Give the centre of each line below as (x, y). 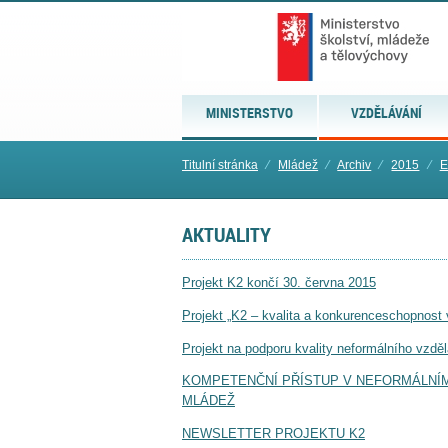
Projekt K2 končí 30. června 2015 (279, 283)
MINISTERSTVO (250, 112)
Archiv (354, 165)
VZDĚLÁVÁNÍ (387, 112)
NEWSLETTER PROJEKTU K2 (273, 434)
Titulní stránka (220, 165)
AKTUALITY (226, 234)
